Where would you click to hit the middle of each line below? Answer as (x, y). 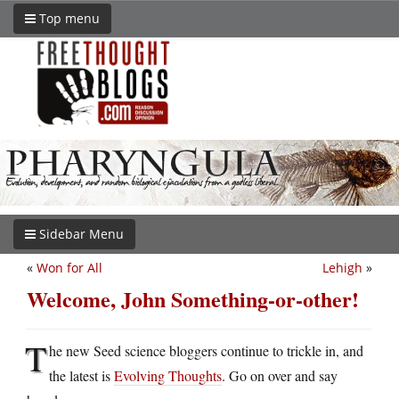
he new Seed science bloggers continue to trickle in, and (206, 350)
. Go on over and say (280, 375)
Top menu (68, 18)
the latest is (81, 375)
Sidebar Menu (80, 233)
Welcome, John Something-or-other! (193, 298)
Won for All (69, 267)
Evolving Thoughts (168, 375)
